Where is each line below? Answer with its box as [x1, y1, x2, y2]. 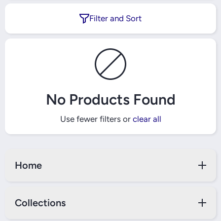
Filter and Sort [89, 13, 142, 23]
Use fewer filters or [60, 114, 133, 124]
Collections [15, 197, 66, 209]
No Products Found [45, 90, 176, 109]
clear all [132, 114, 161, 124]
